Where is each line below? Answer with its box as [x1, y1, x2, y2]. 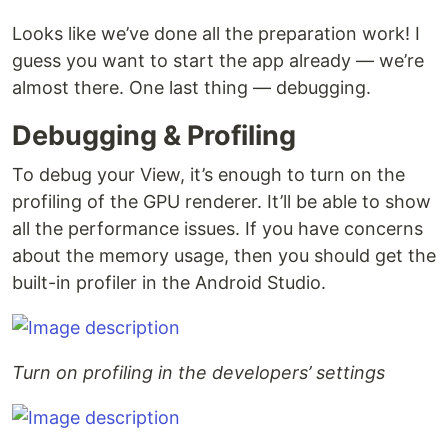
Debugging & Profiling [12, 119, 296, 153]
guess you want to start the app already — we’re [12, 50, 424, 72]
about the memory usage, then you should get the [12, 245, 436, 267]
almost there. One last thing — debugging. [12, 77, 371, 99]
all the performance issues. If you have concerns [12, 218, 423, 240]
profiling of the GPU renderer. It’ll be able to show [12, 191, 431, 213]
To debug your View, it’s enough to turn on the [12, 164, 405, 186]
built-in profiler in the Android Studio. [12, 272, 326, 294]
